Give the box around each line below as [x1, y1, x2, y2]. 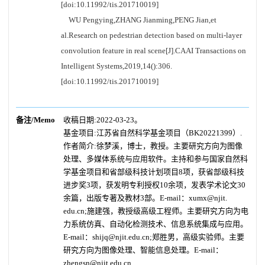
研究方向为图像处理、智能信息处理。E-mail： [63, 245, 223, 254]
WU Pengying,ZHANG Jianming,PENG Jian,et [61, 15, 216, 24]
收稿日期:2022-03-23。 [63, 115, 142, 124]
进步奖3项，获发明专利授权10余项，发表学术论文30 [63, 180, 245, 189]
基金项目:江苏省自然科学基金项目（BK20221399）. [63, 128, 242, 137]
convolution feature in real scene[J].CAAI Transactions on [61, 46, 246, 55]
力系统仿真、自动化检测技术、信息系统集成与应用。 [63, 219, 248, 228]
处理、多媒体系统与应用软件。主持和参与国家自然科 [63, 154, 248, 163]
